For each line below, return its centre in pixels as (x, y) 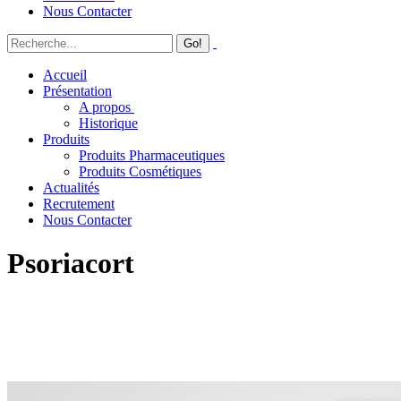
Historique (108, 123)
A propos (107, 107)
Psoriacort (71, 264)
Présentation (77, 91)
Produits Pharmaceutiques (152, 155)
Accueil (65, 75)
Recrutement (79, 204)
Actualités (71, 188)
